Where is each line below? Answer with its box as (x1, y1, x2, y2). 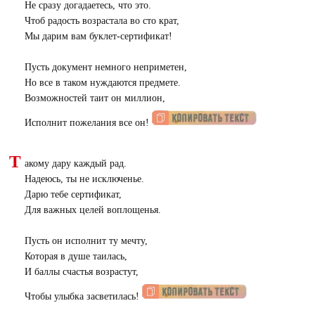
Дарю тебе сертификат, (24, 189, 122, 200)
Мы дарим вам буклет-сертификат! (24, 31, 172, 41)
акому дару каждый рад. (24, 158, 127, 169)
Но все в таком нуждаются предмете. (24, 77, 181, 88)
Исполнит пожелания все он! (24, 117, 152, 128)
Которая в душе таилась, (24, 251, 127, 262)
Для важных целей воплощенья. (24, 205, 161, 215)
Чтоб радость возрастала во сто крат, (24, 15, 179, 26)
